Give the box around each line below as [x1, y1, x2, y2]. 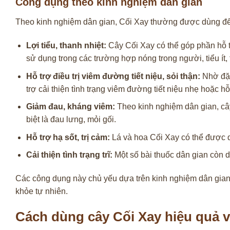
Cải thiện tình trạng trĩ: [26, 150, 112, 160]
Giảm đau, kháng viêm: [26, 102, 115, 111]
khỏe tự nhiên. [15, 187, 68, 196]
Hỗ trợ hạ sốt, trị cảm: [26, 132, 110, 142]
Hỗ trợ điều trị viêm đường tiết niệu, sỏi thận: [26, 71, 200, 81]
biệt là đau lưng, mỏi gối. [26, 115, 116, 124]
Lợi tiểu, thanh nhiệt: [26, 41, 106, 50]
